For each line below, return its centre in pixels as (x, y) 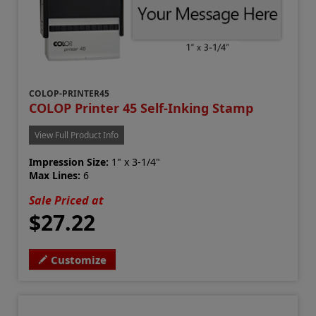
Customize (79, 260)
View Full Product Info (77, 135)
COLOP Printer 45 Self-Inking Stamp (141, 108)
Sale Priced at (67, 201)
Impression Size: (69, 162)
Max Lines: (55, 176)
